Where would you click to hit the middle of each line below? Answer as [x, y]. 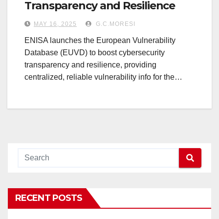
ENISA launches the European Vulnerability [100, 41]
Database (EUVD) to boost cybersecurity [95, 53]
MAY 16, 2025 [55, 24]
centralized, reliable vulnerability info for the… [103, 77]
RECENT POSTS [49, 198]
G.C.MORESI [115, 24]
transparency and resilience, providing [90, 65]
